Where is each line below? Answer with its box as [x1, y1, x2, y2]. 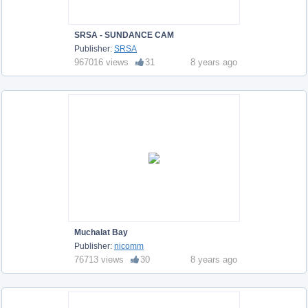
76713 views [74, 254, 124, 265]
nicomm [114, 241, 144, 251]
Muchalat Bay [74, 227, 128, 237]
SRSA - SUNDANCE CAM [74, 30, 174, 40]
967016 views [74, 56, 129, 67]
